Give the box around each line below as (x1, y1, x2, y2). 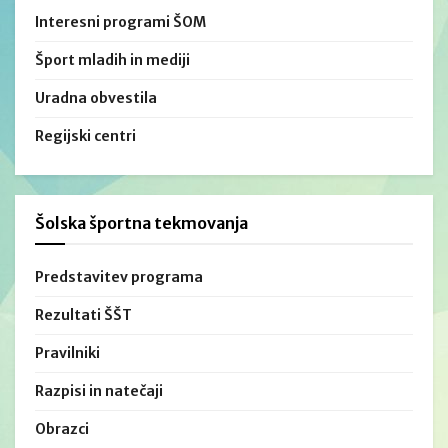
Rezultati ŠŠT (35, 305, 132, 324)
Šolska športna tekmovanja (35, 212, 248, 233)
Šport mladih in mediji (35, 50, 190, 69)
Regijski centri (35, 126, 136, 145)
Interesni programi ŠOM (35, 12, 206, 31)
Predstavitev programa (35, 267, 203, 286)
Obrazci (35, 419, 89, 438)
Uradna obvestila (35, 88, 157, 107)
